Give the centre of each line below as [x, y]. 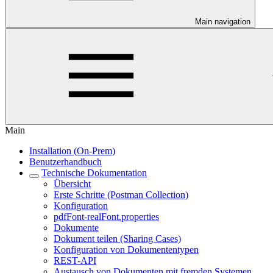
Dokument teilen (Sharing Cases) [117, 239]
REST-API [75, 261]
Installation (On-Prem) [72, 151]
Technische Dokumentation [94, 173]
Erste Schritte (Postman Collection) [121, 195]
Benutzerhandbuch [66, 162]
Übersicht [72, 184]
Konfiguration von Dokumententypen [126, 250]
